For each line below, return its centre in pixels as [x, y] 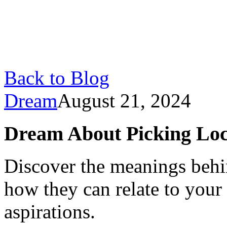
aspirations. [50, 212]
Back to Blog [57, 78]
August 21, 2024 [124, 101]
